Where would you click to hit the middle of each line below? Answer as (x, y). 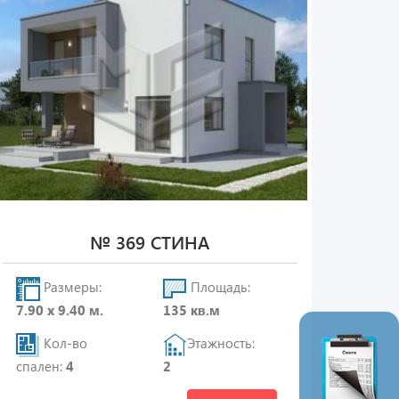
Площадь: (219, 287)
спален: (41, 366)
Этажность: (221, 343)
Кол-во (63, 343)
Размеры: (70, 287)
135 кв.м (192, 310)
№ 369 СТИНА (150, 242)
